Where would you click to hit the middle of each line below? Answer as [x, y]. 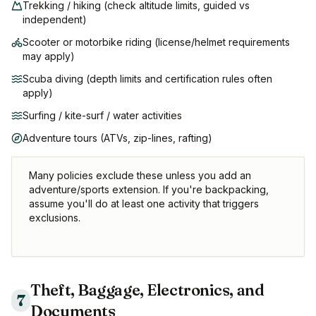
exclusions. [55, 218]
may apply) [49, 56]
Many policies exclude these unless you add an [140, 176]
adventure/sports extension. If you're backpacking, [149, 190]
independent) [55, 20]
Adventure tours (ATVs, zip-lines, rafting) [117, 138]
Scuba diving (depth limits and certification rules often [147, 79]
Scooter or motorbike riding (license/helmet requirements [156, 42]
